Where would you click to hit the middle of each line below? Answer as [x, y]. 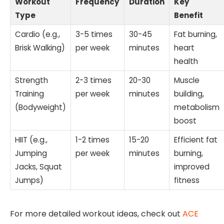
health [186, 61]
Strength [31, 80]
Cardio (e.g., [37, 34]
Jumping [31, 153]
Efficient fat [196, 140]
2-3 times [93, 80]
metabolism [197, 107]
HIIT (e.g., [31, 140]
